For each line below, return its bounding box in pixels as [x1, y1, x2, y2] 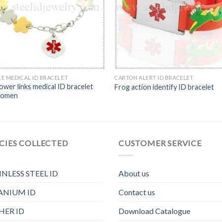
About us [118, 168, 149, 178]
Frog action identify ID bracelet [114, 83, 215, 92]
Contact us [118, 187, 155, 197]
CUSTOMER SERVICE [118, 138, 202, 148]
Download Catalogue [118, 206, 190, 216]
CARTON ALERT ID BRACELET [114, 74, 194, 81]
